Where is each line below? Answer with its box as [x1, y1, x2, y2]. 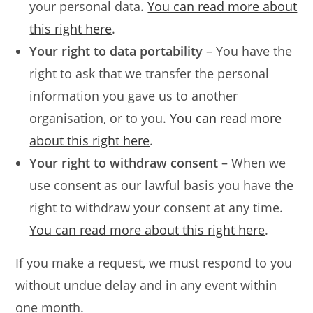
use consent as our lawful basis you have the [29, 177, 294, 194]
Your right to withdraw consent [29, 154, 219, 171]
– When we [218, 154, 286, 171]
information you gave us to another [29, 87, 238, 104]
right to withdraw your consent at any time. [29, 199, 284, 216]
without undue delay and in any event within [15, 277, 277, 293]
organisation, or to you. [29, 110, 170, 126]
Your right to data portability [29, 43, 203, 59]
